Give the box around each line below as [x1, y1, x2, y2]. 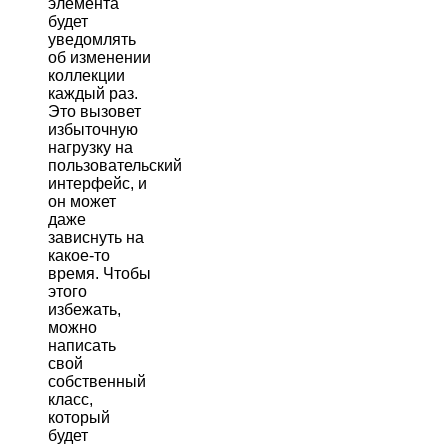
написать [48, 336, 116, 354]
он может [48, 192, 116, 210]
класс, [48, 390, 93, 408]
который [48, 408, 110, 426]
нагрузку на [48, 138, 133, 156]
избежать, [48, 300, 121, 318]
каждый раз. [48, 84, 138, 102]
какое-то [48, 246, 110, 264]
